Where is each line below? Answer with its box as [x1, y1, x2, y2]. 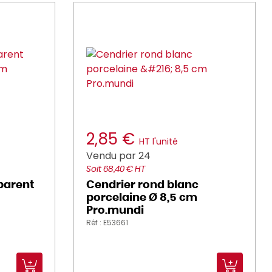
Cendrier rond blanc [86, 180, 199, 191]
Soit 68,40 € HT [86, 165, 145, 174]
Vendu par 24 [86, 149, 151, 163]
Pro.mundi [86, 205, 144, 216]
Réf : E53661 [86, 217, 128, 228]
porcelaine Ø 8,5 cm [86, 192, 197, 203]
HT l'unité [139, 135, 178, 148]
